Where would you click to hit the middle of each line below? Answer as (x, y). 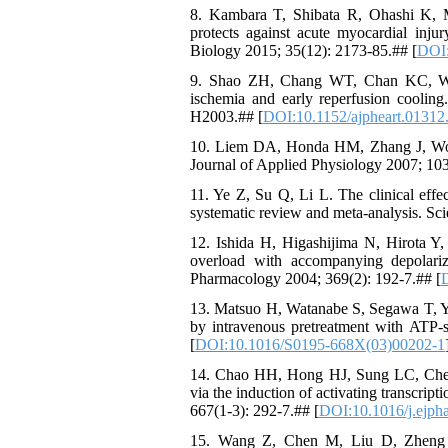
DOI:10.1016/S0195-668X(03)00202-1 (320, 344)
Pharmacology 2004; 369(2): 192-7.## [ (315, 278)
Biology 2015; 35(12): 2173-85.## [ (303, 50)
